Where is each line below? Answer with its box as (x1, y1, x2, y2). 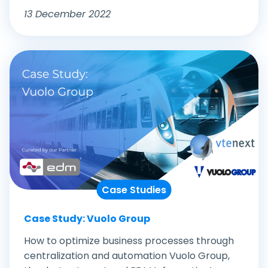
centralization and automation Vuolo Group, (24, 248, 230, 263)
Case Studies (102, 182, 166, 197)
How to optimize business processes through (24, 233, 234, 248)
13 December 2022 (24, 7, 111, 21)
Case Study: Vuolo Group (24, 211, 150, 226)
